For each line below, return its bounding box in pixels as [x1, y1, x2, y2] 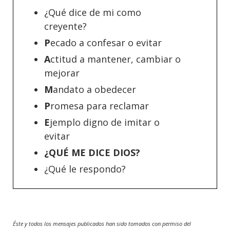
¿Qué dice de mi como [44, 6, 141, 18]
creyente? [44, 20, 87, 32]
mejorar [44, 67, 80, 79]
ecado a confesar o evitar [50, 36, 162, 49]
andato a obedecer [53, 83, 136, 95]
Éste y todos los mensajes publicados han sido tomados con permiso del [13, 220, 191, 227]
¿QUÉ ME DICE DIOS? [44, 146, 140, 159]
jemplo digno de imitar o [50, 116, 160, 128]
